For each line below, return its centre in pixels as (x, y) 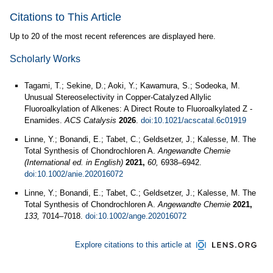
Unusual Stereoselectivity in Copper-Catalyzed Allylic (118, 97)
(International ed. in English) (74, 162)
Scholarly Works (45, 59)
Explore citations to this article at (133, 245)
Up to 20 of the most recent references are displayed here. (113, 36)
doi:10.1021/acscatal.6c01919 (193, 120)
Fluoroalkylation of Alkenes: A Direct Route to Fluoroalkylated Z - (138, 109)
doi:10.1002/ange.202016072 (136, 216)
